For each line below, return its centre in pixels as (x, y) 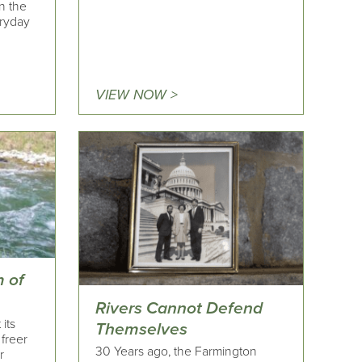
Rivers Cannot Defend (179, 308)
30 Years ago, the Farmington (177, 351)
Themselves (142, 329)
